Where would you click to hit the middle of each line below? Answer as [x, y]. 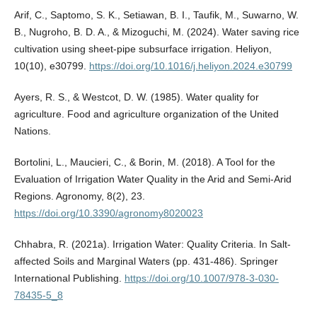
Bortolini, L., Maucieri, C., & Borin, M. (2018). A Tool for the [144, 162]
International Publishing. [69, 278]
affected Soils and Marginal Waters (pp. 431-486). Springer [146, 261]
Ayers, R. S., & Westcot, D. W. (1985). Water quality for [136, 97]
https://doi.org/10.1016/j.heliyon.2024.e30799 [190, 66]
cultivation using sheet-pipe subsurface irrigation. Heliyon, [143, 49]
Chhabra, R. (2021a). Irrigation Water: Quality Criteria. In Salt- [152, 244]
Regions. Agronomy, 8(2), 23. [79, 196]
